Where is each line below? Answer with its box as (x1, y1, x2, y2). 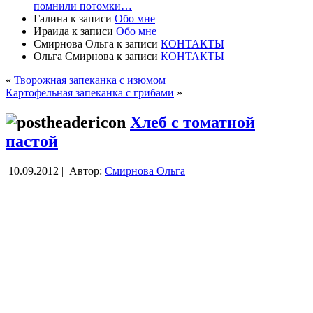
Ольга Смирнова (34, 50, 114, 62)
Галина (34, 12, 68, 24)
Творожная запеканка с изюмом (14, 73, 166, 86)
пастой (6, 131, 58, 150)
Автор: (66, 164, 105, 177)
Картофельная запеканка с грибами (6, 86, 174, 99)
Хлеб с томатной (130, 112, 255, 131)
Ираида (34, 24, 69, 37)
